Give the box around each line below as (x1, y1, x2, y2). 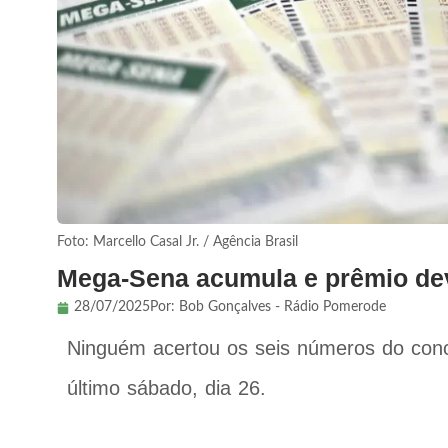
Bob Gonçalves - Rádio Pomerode (179, 300, 386, 315)
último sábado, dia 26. (67, 377, 266, 400)
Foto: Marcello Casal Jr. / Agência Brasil (57, 234, 298, 249)
